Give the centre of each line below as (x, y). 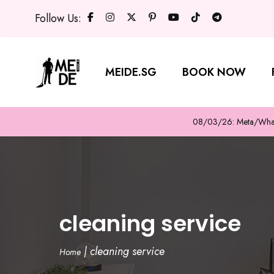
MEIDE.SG (131, 72)
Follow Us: (58, 18)
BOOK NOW (214, 72)
